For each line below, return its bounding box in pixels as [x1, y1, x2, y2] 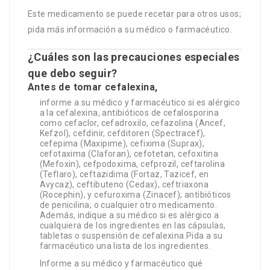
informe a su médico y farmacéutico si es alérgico [39, 98, 240, 108]
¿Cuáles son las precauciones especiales [28, 51, 240, 64]
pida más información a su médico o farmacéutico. [28, 24, 233, 34]
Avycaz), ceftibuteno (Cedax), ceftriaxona [39, 180, 209, 190]
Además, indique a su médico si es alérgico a [39, 210, 219, 221]
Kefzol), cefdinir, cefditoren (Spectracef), [39, 128, 206, 139]
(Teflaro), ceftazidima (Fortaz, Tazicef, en [39, 169, 209, 180]
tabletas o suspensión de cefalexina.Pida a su [39, 231, 223, 241]
